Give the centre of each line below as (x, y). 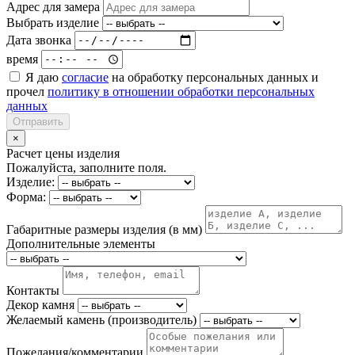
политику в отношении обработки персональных (181, 91)
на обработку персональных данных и (214, 77)
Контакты (33, 290)
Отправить (38, 121)
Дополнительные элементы (81, 243)
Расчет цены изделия (63, 153)
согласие (85, 77)
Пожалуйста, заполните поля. (86, 167)
